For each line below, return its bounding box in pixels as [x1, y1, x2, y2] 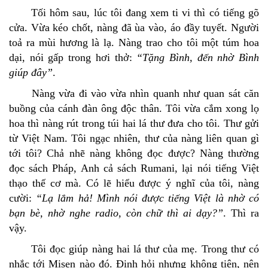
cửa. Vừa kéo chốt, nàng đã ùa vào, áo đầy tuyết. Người [9, 22, 259, 34]
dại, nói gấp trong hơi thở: [9, 51, 132, 64]
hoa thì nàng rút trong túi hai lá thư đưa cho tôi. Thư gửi [9, 117, 259, 130]
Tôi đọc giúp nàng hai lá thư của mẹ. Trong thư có [9, 243, 259, 255]
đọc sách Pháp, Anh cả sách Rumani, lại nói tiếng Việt [9, 162, 259, 175]
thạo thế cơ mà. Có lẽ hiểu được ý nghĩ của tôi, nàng [9, 177, 259, 190]
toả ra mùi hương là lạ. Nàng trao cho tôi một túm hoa [9, 36, 259, 49]
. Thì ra [223, 207, 260, 220]
